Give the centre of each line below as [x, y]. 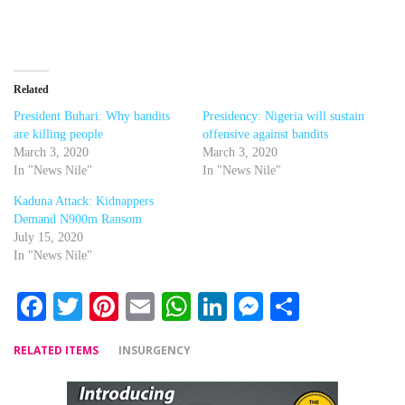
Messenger [328, 307]
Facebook [106, 307]
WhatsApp [258, 307]
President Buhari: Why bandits [92, 117]
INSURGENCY [155, 351]
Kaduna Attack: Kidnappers [84, 202]
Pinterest [174, 307]
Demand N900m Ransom [78, 220]
